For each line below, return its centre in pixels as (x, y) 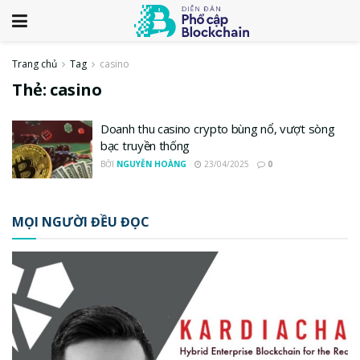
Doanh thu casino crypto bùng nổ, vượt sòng (218, 129)
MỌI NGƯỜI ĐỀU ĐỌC (81, 221)
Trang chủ (35, 64)
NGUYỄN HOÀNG (151, 164)
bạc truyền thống (145, 145)
